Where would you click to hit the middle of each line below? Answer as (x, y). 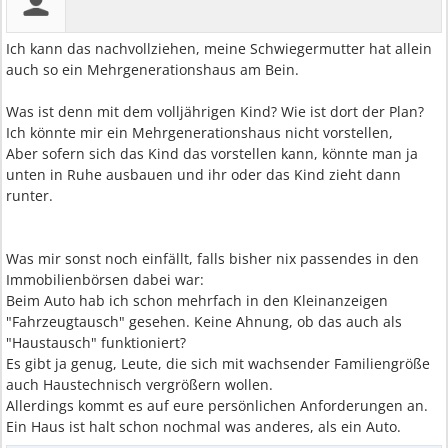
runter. (29, 195)
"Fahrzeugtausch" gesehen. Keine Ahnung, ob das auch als (204, 321)
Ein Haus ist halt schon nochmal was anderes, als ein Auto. (203, 426)
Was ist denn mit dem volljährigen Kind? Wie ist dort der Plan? (215, 111)
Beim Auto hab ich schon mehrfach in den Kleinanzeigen (197, 300)
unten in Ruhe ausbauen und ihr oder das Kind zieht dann (203, 174)
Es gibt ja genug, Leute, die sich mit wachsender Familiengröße (218, 363)
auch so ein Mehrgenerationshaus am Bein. (152, 69)
